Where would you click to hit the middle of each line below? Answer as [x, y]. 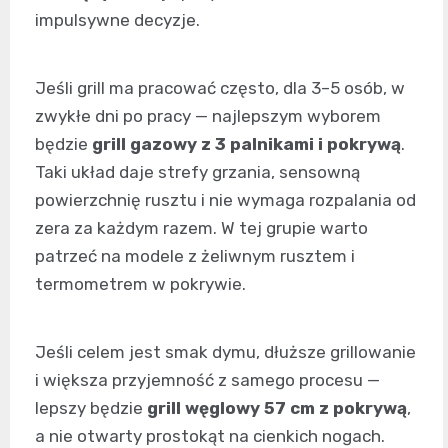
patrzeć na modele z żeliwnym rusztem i [195, 255]
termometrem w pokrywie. [140, 283]
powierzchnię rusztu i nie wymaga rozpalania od [225, 199]
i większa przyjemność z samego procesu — [207, 379]
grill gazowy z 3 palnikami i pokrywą [246, 143]
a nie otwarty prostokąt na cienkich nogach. [210, 435]
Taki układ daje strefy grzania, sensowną [197, 171]
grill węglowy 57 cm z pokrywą [277, 407]
